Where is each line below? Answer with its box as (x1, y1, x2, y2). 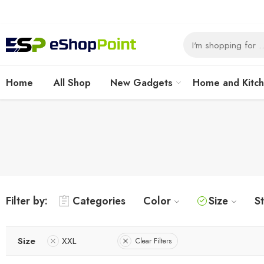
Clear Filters (136, 235, 171, 246)
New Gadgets (110, 75, 173, 90)
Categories (72, 193, 126, 209)
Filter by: (6, 193, 48, 209)
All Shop (52, 75, 91, 90)
